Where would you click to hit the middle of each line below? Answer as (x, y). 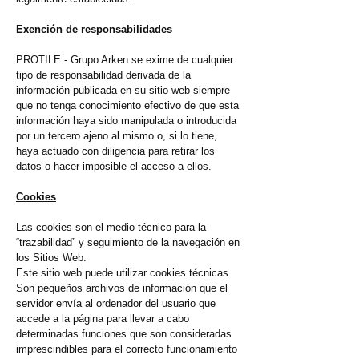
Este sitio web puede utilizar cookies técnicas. (124, 273)
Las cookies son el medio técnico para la (111, 228)
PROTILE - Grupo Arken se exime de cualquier (125, 60)
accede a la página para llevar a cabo (103, 319)
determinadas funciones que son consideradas (124, 334)
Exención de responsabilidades (94, 30)
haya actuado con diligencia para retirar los (115, 151)
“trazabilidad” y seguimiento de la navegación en (128, 243)
